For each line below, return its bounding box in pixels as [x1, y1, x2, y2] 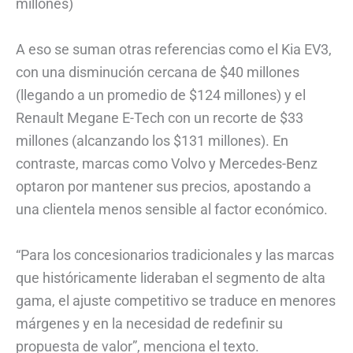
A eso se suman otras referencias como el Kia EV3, [16, 40, 332, 58]
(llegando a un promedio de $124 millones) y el [16, 86, 306, 103]
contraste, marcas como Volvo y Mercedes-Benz [16, 154, 318, 172]
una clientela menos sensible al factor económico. [16, 200, 328, 217]
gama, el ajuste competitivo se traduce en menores [16, 292, 336, 309]
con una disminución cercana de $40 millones [16, 63, 299, 80]
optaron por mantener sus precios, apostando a [16, 177, 311, 195]
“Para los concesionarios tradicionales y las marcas [16, 246, 334, 263]
